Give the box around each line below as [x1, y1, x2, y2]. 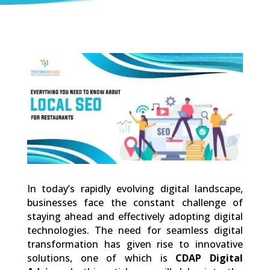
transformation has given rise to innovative [27, 237, 243, 251]
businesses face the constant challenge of [27, 195, 243, 209]
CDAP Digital [175, 251, 243, 265]
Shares [50, 66, 77, 78]
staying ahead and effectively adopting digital [27, 209, 243, 223]
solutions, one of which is [27, 251, 176, 265]
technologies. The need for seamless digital [27, 223, 243, 237]
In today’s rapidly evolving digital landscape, [27, 181, 243, 195]
